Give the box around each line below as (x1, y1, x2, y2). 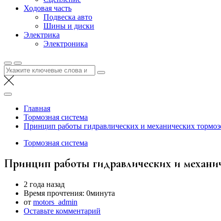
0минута (86, 188, 115, 197)
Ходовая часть (24, 4, 72, 12)
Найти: (3, 65, 27, 73)
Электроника (43, 39, 88, 48)
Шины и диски (43, 22, 94, 30)
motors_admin (33, 197, 77, 206)
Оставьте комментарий (24, 206, 101, 215)
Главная (24, 104, 50, 112)
